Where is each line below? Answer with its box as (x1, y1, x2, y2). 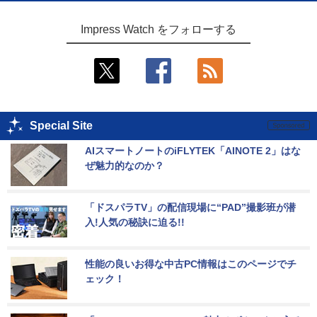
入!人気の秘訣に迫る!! (85, 216, 185, 228)
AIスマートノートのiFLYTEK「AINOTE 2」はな (85, 144, 301, 156)
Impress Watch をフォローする (81, 23, 236, 35)
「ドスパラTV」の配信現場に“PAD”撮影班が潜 (85, 201, 296, 213)
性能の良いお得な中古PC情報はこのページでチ (85, 258, 296, 270)
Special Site (30, 119, 93, 132)
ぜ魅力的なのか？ (85, 159, 164, 171)
